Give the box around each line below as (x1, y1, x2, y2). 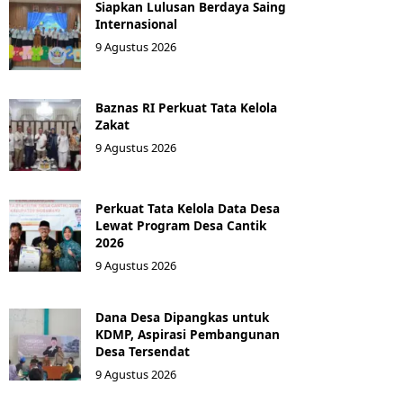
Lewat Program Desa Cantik (95, 217, 266, 234)
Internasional (95, 15, 177, 32)
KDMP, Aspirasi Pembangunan (95, 326, 280, 343)
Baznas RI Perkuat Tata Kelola (95, 99, 277, 116)
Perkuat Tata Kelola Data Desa (95, 200, 280, 217)
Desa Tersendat (95, 343, 190, 360)
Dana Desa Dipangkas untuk (95, 309, 269, 326)
